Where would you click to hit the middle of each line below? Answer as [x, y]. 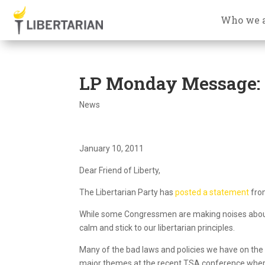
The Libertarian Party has [127, 192]
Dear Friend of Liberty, [120, 170]
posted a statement [212, 192]
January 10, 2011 [112, 148]
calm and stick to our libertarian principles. [157, 227]
